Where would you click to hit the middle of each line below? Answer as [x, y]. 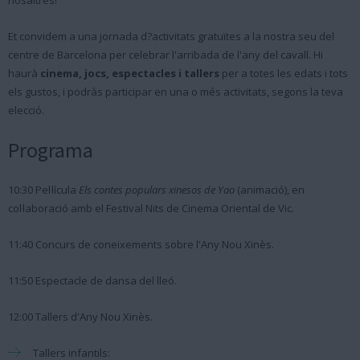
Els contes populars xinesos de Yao [157, 190]
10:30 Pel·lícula [43, 190]
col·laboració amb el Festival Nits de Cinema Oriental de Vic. [151, 208]
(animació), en [270, 190]
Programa [51, 150]
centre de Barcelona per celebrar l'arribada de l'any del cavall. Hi [166, 55]
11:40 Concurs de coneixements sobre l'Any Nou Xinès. [141, 244]
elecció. [26, 110]
